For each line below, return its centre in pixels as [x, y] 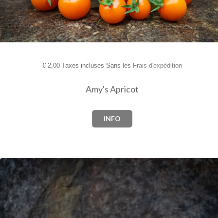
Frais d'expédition [157, 65]
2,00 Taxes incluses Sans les [89, 65]
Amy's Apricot [112, 89]
